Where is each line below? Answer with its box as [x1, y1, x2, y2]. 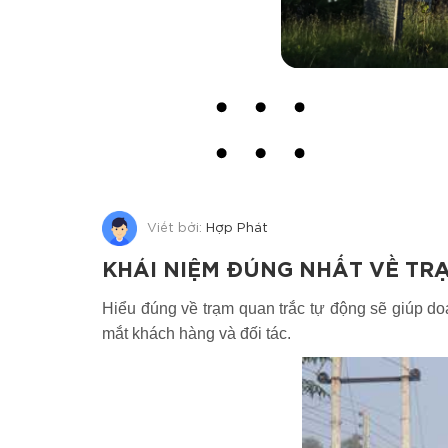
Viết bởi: [147, 223, 206, 234]
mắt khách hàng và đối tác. [102, 325, 291, 343]
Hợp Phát [206, 223, 268, 234]
